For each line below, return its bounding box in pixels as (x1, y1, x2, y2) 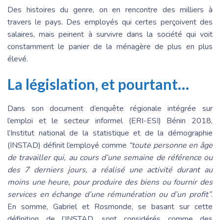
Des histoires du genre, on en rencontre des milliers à (7, 4, 213, 15)
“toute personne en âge (129, 139, 213, 151)
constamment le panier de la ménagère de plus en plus (7, 41, 213, 52)
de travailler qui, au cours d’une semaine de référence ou (7, 152, 213, 163)
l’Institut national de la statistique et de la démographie (7, 127, 213, 138)
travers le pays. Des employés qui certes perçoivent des (7, 16, 213, 27)
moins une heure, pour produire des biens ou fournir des (7, 176, 213, 188)
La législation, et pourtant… (7, 75, 189, 93)
